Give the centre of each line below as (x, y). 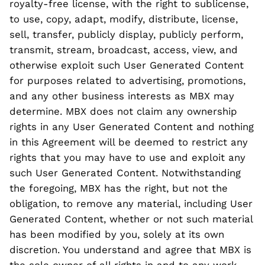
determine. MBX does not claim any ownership (123, 111)
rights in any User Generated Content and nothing (132, 126)
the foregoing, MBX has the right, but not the (119, 188)
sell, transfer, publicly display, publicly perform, (126, 34)
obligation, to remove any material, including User (131, 203)
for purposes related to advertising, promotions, (127, 80)
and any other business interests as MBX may (122, 96)
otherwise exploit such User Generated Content (127, 65)
